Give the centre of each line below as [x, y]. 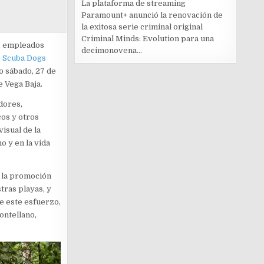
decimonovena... [112, 51]
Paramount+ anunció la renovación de [152, 15]
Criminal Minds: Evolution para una [148, 39]
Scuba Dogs [24, 58]
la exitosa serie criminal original [142, 27]
